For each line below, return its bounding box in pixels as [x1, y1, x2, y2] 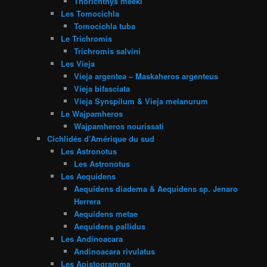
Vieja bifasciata [74, 82, 131, 94]
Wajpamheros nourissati [74, 120, 164, 132]
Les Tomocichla [60, 7, 119, 19]
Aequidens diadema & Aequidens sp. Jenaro [74, 182, 238, 194]
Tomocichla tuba [74, 20, 136, 32]
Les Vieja [60, 57, 95, 69]
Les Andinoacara [60, 232, 123, 244]
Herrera [74, 195, 101, 207]
